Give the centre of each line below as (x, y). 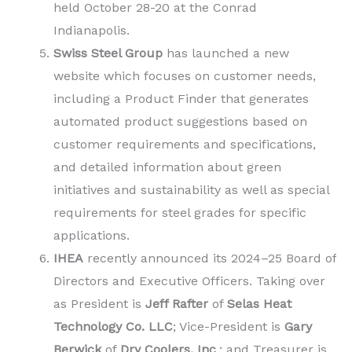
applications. (92, 236)
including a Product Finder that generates (181, 99)
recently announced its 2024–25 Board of (210, 258)
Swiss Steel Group (108, 53)
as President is (99, 304)
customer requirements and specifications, (185, 145)
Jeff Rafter (177, 304)
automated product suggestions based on (180, 122)
